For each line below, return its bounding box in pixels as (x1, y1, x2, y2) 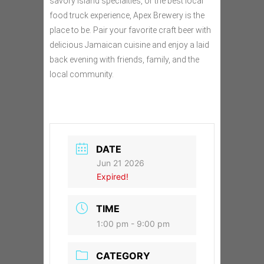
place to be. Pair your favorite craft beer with (49, 25, 211, 35)
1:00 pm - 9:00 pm (97, 219, 170, 229)
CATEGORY (96, 250, 150, 262)
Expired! (97, 171, 128, 181)
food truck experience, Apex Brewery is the (49, 11, 204, 20)
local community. (49, 70, 114, 79)
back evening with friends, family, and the (49, 55, 199, 64)
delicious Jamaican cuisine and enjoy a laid (49, 40, 209, 49)
